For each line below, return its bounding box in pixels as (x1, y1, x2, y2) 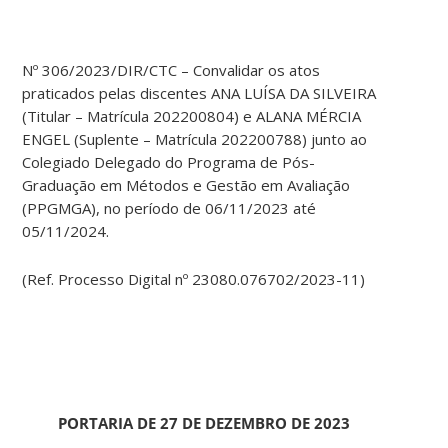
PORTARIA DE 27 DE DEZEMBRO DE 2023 (57, 413, 350, 434)
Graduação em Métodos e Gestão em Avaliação (22, 175, 351, 196)
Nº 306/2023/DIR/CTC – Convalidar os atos (22, 60, 321, 81)
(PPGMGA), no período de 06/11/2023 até (22, 198, 317, 219)
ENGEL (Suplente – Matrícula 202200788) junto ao (22, 129, 368, 150)
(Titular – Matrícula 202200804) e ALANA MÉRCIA (22, 106, 362, 127)
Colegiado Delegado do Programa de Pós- (22, 152, 316, 173)
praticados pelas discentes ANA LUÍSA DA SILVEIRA (22, 83, 377, 104)
